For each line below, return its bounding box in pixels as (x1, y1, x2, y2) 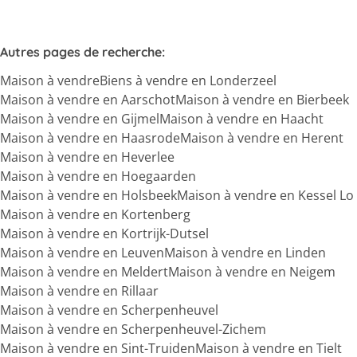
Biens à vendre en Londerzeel (100, 72, 277, 89)
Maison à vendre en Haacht (159, 110, 324, 127)
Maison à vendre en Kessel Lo (177, 186, 354, 204)
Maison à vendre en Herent (180, 129, 343, 147)
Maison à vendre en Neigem (168, 263, 335, 280)
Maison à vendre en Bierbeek (175, 91, 349, 108)
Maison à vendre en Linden (164, 244, 326, 261)
